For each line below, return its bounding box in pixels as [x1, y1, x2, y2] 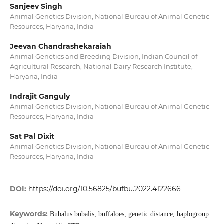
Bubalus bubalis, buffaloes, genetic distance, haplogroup [49, 210, 209, 218]
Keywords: [9, 209, 50, 219]
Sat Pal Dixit [9, 132, 54, 141]
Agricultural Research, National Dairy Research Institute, [9, 62, 193, 71]
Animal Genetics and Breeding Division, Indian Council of [9, 52, 197, 61]
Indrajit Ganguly [9, 92, 70, 101]
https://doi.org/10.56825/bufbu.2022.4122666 [28, 184, 181, 194]
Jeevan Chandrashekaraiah [9, 42, 111, 51]
